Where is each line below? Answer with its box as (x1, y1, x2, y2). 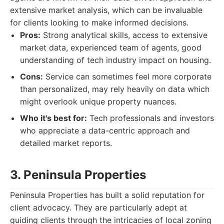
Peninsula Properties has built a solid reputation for (10, 190, 204, 200)
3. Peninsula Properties (10, 167, 146, 182)
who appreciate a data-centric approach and (20, 125, 190, 135)
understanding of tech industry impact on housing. (20, 55, 211, 65)
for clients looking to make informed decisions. (10, 17, 188, 27)
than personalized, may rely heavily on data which (20, 84, 209, 94)
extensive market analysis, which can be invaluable (10, 5, 202, 15)
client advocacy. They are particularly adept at (10, 202, 187, 212)
